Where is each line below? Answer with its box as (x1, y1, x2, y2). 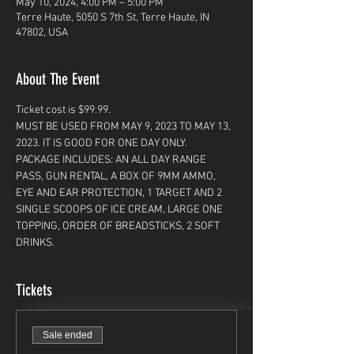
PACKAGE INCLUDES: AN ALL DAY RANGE (16, 153, 209, 167)
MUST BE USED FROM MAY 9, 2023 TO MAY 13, (16, 120, 233, 134)
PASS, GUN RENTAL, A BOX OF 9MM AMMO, (16, 170, 218, 183)
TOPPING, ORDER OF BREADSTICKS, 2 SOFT (16, 220, 222, 233)
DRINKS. (16, 236, 57, 250)
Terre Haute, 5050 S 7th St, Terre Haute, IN (16, 11, 209, 24)
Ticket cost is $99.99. (16, 104, 113, 117)
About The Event (16, 70, 100, 88)
